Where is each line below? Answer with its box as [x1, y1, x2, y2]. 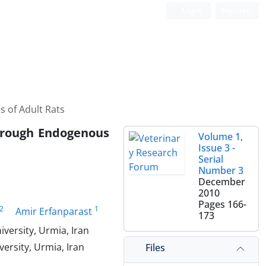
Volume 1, [198, 130, 243, 143]
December [198, 175, 245, 188]
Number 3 [198, 164, 243, 177]
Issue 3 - [198, 141, 235, 154]
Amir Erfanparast [15, 205, 92, 218]
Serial [198, 153, 223, 166]
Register [220, 5, 249, 15]
